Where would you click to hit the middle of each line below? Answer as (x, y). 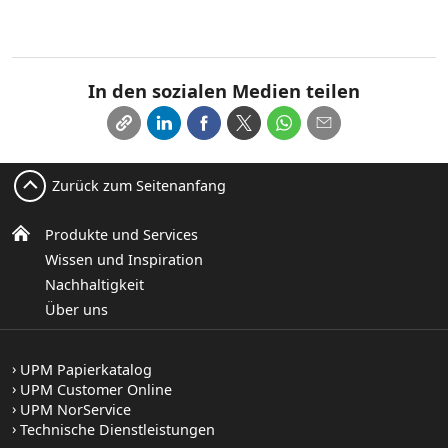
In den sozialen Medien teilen (224, 90)
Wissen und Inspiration (124, 259)
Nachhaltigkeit (94, 284)
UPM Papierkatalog (86, 369)
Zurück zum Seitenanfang (139, 185)
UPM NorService (75, 409)
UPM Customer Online (96, 389)
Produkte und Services (121, 234)
